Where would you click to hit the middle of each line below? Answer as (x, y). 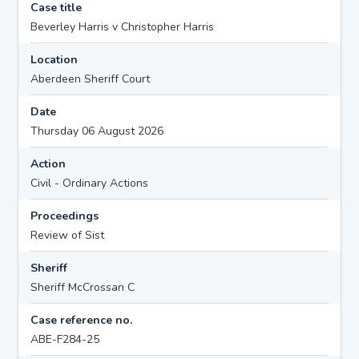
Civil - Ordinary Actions (90, 183)
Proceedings (65, 216)
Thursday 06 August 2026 (97, 131)
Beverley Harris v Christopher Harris (123, 26)
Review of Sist (68, 235)
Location (54, 59)
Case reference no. (82, 320)
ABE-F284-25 (65, 339)
